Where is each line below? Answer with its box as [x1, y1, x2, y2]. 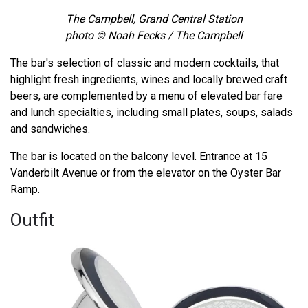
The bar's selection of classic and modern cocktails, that [10, 56, 279, 69]
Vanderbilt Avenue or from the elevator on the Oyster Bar [10, 166, 281, 179]
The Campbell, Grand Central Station [65, 12, 243, 25]
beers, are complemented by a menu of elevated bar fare [10, 89, 283, 102]
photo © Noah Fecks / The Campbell [65, 28, 243, 42]
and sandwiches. [10, 122, 90, 135]
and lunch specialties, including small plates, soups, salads [10, 105, 293, 119]
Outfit [10, 209, 54, 230]
